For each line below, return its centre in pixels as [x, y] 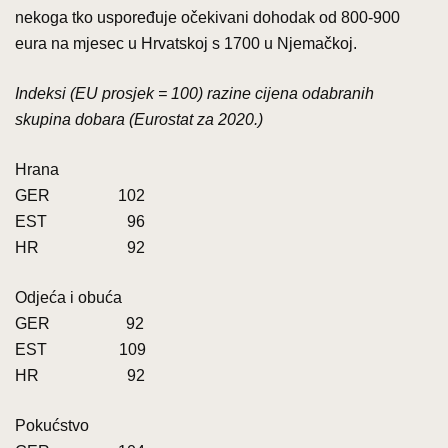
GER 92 [79, 323]
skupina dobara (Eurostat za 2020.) [139, 119]
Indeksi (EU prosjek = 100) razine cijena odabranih [194, 93]
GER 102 [80, 195]
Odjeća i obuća [68, 297]
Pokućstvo [52, 425]
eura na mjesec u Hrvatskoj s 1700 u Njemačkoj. [186, 43]
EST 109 [80, 349]
